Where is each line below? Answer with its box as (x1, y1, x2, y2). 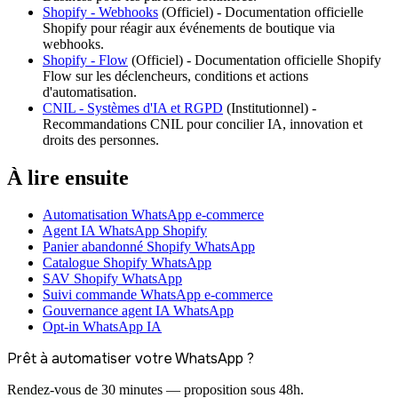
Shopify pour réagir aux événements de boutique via (43, 20, 335, 36)
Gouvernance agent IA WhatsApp (43, 303, 234, 319)
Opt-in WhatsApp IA (43, 319, 162, 335)
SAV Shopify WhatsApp (43, 271, 182, 287)
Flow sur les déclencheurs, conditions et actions (43, 68, 308, 84)
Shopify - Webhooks (43, 4, 158, 20)
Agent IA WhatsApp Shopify (43, 223, 207, 239)
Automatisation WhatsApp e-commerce (43, 207, 264, 223)
